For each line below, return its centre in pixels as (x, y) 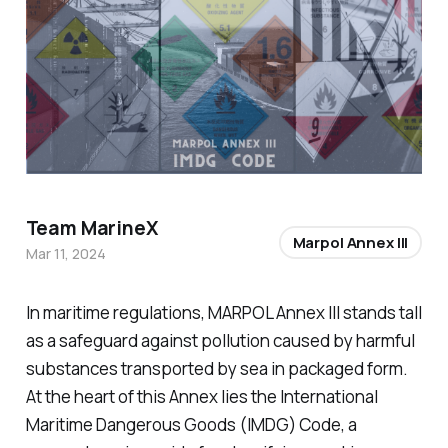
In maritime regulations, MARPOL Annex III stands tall (223, 313)
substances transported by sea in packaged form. (216, 369)
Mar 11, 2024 (65, 254)
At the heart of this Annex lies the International (201, 397)
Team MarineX (91, 228)
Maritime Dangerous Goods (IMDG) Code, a (191, 425)
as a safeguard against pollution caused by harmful (220, 341)
